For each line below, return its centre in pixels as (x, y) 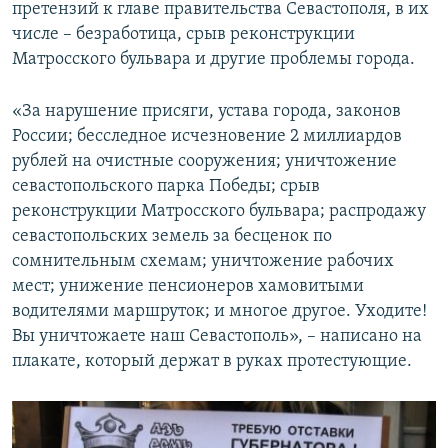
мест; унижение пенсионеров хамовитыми (188, 287)
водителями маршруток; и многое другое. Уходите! (219, 312)
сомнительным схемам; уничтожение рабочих (203, 262)
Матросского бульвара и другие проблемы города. (213, 60)
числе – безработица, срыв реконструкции (183, 35)
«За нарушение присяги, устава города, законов (206, 112)
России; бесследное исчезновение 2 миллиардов (207, 137)
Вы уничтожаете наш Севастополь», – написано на (217, 337)
